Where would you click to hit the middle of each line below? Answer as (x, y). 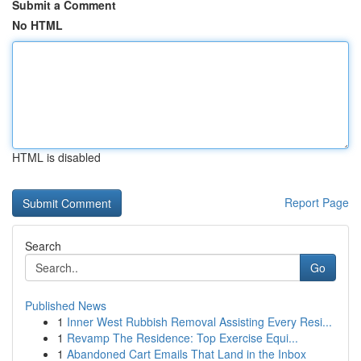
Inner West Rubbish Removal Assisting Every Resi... (199, 322)
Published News (66, 305)
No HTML (37, 25)
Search (43, 246)
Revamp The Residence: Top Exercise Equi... (183, 338)
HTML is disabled (56, 157)
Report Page (317, 202)
